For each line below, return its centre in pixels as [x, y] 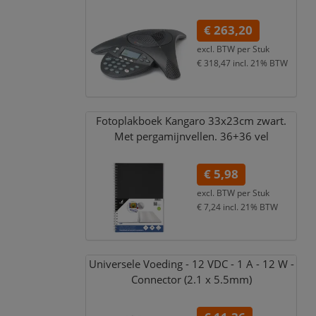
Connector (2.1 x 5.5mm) [191, 280]
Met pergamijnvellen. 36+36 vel [191, 136]
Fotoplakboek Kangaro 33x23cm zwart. [192, 121]
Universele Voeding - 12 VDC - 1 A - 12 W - [191, 265]
